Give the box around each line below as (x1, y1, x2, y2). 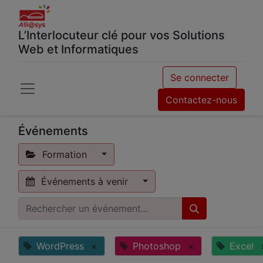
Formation (39, 149, 90, 160)
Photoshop (133, 240, 181, 252)
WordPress (36, 240, 84, 252)
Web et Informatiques (18, 42, 139, 56)
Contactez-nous (166, 94, 237, 106)
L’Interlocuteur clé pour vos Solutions (18, 28, 225, 42)
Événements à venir (38, 176, 131, 187)
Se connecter (170, 72, 229, 83)
